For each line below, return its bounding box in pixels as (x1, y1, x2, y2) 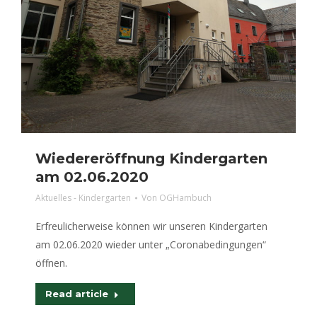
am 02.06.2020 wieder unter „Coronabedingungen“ (35, 238, 266, 251)
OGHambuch (159, 192, 212, 204)
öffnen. (35, 256, 67, 270)
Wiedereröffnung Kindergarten (35, 150, 267, 167)
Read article (45, 288, 108, 299)
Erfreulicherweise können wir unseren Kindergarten (35, 219, 267, 233)
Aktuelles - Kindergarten (35, 192, 131, 204)
